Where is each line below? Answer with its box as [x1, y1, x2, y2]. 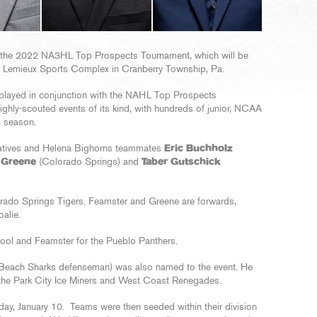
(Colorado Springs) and [36, 157, 142, 167]
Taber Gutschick [142, 157, 221, 167]
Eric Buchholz [164, 144, 233, 154]
